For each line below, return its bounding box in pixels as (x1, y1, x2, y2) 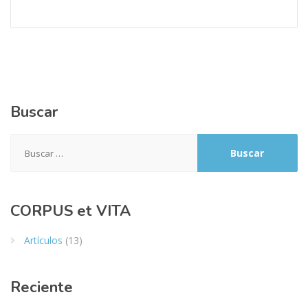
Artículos (24, 234, 63, 247)
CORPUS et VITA (10, 201, 131, 221)
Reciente (10, 277, 73, 298)
